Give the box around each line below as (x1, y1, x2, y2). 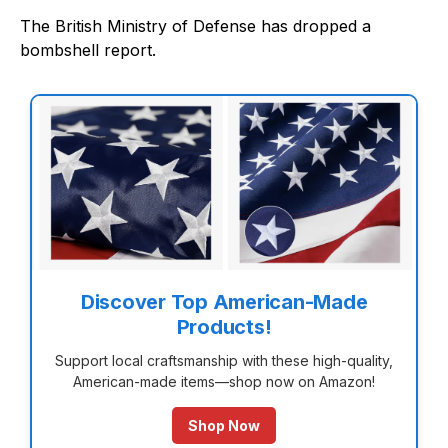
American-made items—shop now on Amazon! (73, 373, 375, 390)
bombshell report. (20, 39, 156, 60)
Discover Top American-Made (80, 290, 368, 314)
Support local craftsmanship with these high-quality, (55, 352, 393, 369)
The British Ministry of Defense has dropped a (20, 15, 371, 36)
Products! (176, 315, 272, 339)
